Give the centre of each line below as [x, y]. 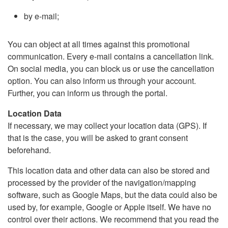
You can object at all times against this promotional [99, 44]
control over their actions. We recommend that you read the [113, 219]
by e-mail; [41, 16]
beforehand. [29, 150]
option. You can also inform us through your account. [102, 81]
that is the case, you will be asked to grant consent [98, 138]
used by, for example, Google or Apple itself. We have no [109, 207]
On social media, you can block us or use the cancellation [111, 68]
